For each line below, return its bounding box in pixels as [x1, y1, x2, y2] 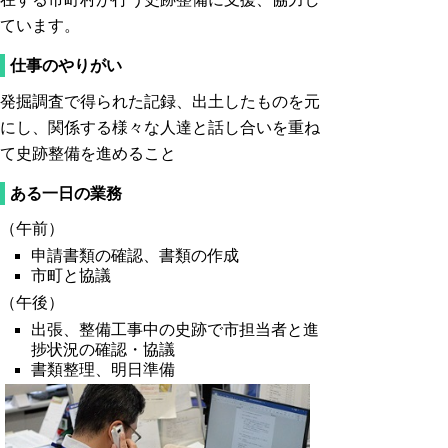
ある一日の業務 [10, 184, 122, 202]
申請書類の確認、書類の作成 [31, 247, 240, 265]
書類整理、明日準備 [31, 361, 176, 379]
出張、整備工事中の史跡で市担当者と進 [31, 321, 320, 339]
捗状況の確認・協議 [31, 341, 176, 359]
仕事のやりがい [10, 57, 122, 75]
